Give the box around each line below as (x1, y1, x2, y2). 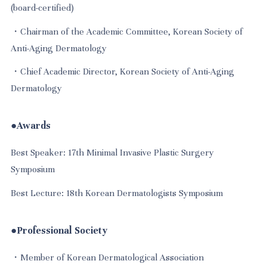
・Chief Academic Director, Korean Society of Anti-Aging (11, 66, 235, 77)
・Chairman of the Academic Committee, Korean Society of (11, 26, 243, 37)
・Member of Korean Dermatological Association (11, 252, 204, 263)
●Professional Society (11, 224, 108, 237)
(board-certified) (11, 2, 74, 14)
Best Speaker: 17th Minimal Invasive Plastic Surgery (11, 147, 215, 159)
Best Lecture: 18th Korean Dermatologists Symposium (11, 187, 223, 198)
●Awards (11, 119, 51, 132)
